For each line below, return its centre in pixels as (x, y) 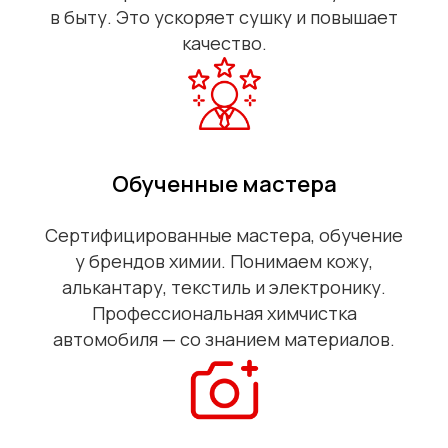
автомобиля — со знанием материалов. (224, 339)
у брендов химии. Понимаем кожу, (224, 261)
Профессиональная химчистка (224, 313)
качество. (224, 43)
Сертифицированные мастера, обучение (224, 235)
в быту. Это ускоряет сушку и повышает (224, 17)
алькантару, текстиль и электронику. (224, 287)
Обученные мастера (224, 184)
